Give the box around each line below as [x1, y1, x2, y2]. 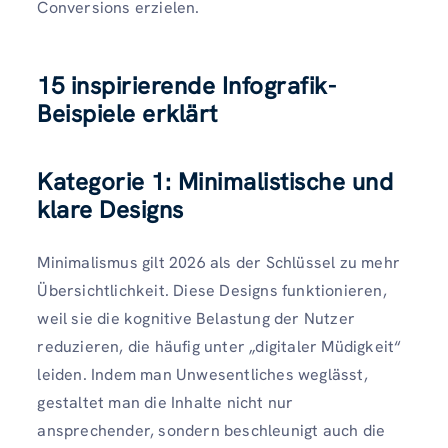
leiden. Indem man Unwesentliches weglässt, [37, 364, 368, 386]
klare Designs [37, 194, 184, 226]
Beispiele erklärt [37, 98, 218, 130]
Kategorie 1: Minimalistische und [37, 166, 394, 198]
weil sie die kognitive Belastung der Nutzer [37, 308, 355, 330]
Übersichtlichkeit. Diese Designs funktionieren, [37, 280, 387, 302]
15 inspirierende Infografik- [37, 70, 337, 102]
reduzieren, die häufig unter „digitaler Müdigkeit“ [37, 336, 402, 358]
